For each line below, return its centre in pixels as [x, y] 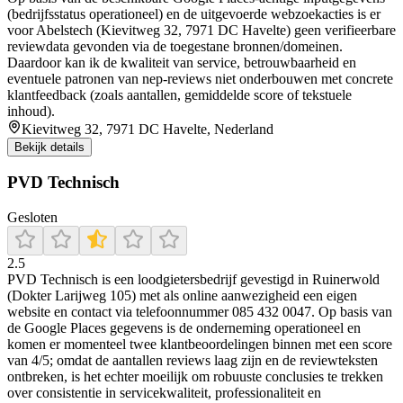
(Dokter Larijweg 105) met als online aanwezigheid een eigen [182, 295]
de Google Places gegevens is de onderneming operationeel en [184, 327]
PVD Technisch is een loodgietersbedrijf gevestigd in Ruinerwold [193, 279]
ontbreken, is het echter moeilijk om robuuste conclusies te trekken [195, 376]
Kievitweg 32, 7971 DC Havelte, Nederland [148, 129]
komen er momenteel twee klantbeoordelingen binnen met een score [200, 344]
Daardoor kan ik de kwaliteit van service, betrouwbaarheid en [182, 62]
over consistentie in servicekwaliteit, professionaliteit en [164, 392]
